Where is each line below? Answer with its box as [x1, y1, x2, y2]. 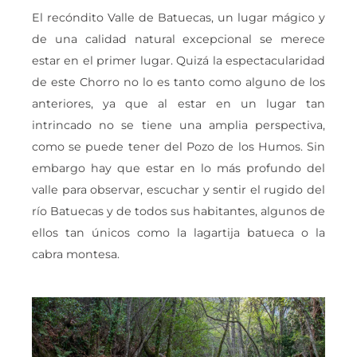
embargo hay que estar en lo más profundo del [32, 161, 325, 176]
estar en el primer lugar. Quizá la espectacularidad [32, 53, 325, 69]
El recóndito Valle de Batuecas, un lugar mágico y [32, 10, 325, 25]
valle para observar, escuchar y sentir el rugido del [32, 182, 325, 198]
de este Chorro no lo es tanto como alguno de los [32, 75, 325, 90]
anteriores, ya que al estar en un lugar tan [32, 96, 325, 112]
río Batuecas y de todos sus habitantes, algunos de [32, 204, 325, 219]
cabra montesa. [32, 247, 120, 262]
